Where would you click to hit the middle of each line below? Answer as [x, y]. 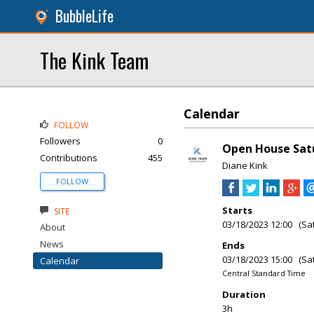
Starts [237, 210]
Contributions [69, 158]
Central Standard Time [264, 273]
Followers [60, 141]
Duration [244, 294]
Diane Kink [245, 165]
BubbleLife [84, 16]
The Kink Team [94, 60]
